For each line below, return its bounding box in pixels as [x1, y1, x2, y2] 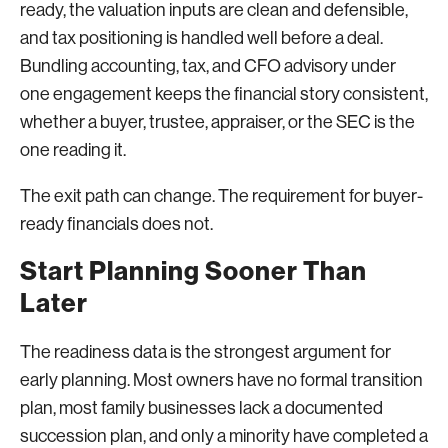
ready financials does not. [20, 213, 213, 234]
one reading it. [20, 139, 126, 160]
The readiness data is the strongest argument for [20, 341, 391, 362]
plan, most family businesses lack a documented [20, 397, 383, 418]
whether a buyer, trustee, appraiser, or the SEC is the [20, 111, 415, 132]
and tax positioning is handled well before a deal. [20, 27, 383, 48]
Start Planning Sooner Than [20, 255, 367, 287]
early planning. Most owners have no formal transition [20, 369, 423, 390]
